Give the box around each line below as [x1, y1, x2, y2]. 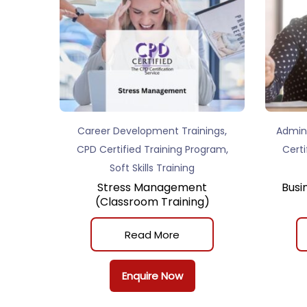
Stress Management [97, 180, 207, 196]
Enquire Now [121, 269, 183, 284]
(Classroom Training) [95, 194, 210, 210]
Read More [125, 227, 180, 242]
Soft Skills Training [110, 161, 195, 175]
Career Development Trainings [77, 124, 225, 138]
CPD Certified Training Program [76, 143, 226, 157]
